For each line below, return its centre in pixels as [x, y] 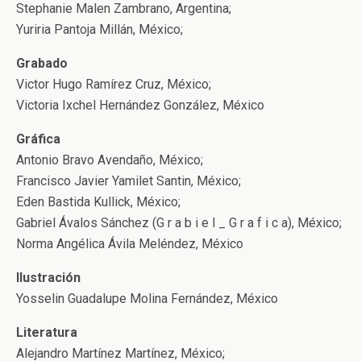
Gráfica [38, 139]
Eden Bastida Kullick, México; [98, 202]
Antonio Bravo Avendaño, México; [110, 160]
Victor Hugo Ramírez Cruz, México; [114, 84]
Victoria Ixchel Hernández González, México [140, 105]
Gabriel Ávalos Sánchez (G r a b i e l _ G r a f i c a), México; [179, 223]
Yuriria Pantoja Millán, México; [100, 29]
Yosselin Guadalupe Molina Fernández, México [147, 299]
